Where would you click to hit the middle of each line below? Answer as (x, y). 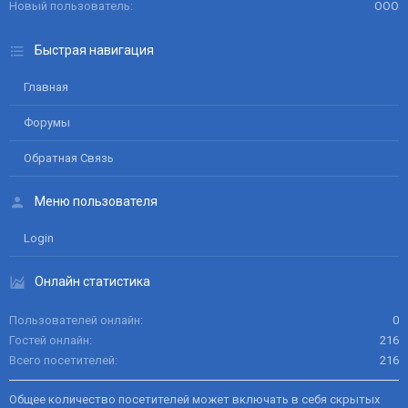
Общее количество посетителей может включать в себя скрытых (194, 399)
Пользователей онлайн (75, 320)
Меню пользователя (96, 201)
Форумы (47, 122)
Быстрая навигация (94, 50)
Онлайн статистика (92, 281)
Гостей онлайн (49, 340)
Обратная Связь (69, 158)
